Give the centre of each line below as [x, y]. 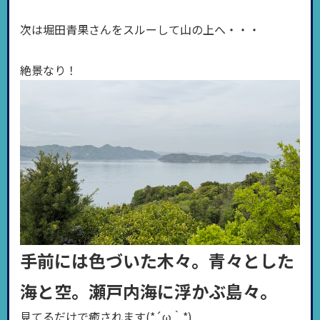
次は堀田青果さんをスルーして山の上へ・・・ [140, 30]
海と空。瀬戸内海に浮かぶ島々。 [149, 291]
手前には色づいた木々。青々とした [157, 261]
